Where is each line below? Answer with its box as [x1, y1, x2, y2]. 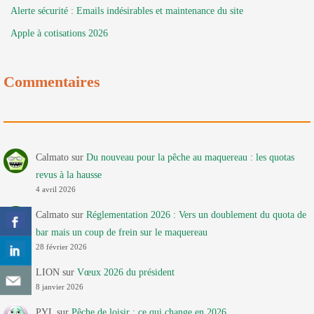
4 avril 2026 [35, 185, 76, 193]
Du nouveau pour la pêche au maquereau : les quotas [86, 151, 294, 163]
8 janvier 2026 [35, 282, 83, 291]
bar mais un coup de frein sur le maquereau [35, 226, 207, 238]
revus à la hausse [35, 169, 102, 180]
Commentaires [4, 72, 100, 90]
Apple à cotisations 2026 [11, 27, 108, 39]
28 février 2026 [35, 243, 87, 251]
